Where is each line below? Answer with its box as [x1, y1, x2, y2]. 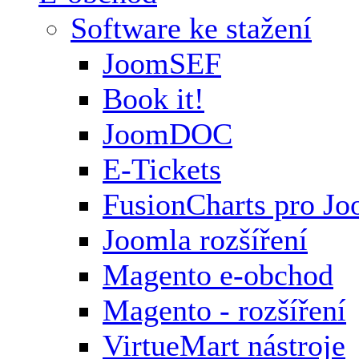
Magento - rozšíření [103, 292, 346, 327]
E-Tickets [103, 151, 221, 186]
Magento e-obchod [103, 257, 333, 292]
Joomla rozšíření [103, 222, 308, 256]
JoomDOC [103, 116, 232, 151]
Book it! [103, 81, 204, 115]
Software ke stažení [71, 10, 312, 45]
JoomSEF [103, 46, 221, 80]
